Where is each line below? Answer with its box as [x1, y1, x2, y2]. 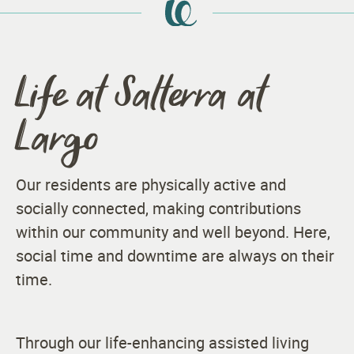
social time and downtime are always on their [16, 244, 334, 266]
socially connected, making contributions [16, 197, 301, 219]
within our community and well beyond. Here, [16, 220, 330, 243]
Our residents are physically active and [16, 173, 286, 195]
